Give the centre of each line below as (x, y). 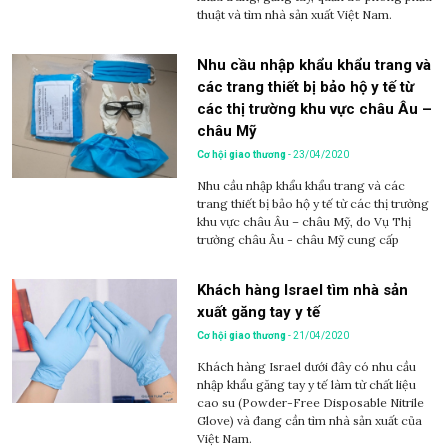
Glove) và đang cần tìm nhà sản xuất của (309, 421)
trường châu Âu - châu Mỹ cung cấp (298, 240)
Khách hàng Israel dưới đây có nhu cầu (306, 367)
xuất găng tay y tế (258, 312)
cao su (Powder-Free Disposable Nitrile (310, 403)
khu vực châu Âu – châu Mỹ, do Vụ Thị (304, 222)
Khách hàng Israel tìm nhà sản (302, 290)
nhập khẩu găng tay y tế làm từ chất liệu (306, 385)
